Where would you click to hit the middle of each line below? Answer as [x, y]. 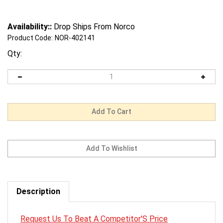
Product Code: [30, 38]
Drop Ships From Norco [93, 27]
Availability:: [30, 27]
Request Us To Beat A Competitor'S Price [94, 210]
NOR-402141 [75, 38]
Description [38, 183]
